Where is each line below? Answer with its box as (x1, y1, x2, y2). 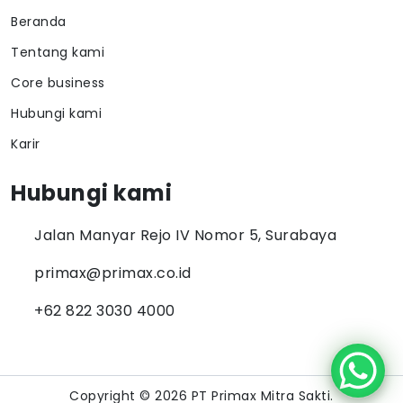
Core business (11, 74, 105, 92)
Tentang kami (11, 43, 104, 61)
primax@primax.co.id (34, 263, 192, 283)
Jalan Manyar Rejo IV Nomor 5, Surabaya (34, 225, 336, 246)
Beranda (11, 13, 67, 31)
